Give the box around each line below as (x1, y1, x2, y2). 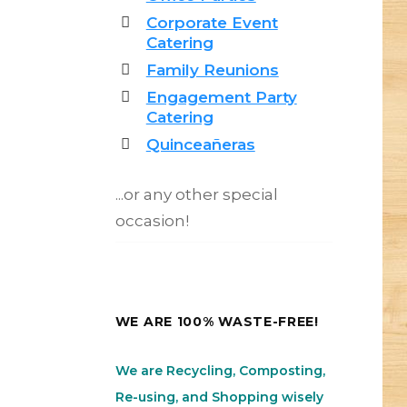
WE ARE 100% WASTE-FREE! (114, 313, 319, 331)
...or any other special (114, 184, 278, 203)
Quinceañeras (145, 135, 255, 154)
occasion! (114, 211, 189, 230)
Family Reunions (145, 61, 279, 80)
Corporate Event (145, 14, 278, 33)
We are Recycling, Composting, (114, 362, 325, 380)
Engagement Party (145, 88, 297, 107)
